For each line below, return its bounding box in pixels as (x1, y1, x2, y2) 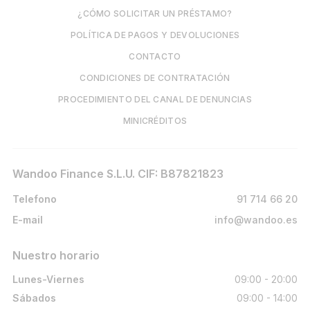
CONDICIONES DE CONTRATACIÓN (80, 73, 230, 83)
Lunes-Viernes (12, 273, 84, 285)
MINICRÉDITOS (122, 116, 188, 126)
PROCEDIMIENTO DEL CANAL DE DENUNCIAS (58, 94, 252, 104)
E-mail (12, 214, 43, 226)
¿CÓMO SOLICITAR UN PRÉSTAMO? (77, 8, 232, 19)
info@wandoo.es (215, 214, 298, 226)
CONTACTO (129, 51, 181, 62)
